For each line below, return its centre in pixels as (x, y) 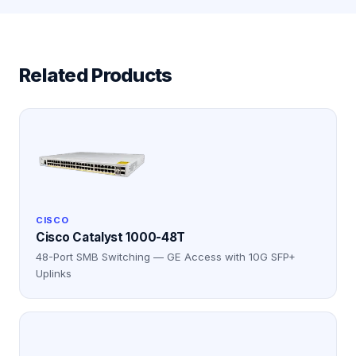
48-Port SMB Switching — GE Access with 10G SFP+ (166, 257)
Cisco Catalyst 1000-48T (111, 237)
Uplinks (54, 273)
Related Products (96, 75)
